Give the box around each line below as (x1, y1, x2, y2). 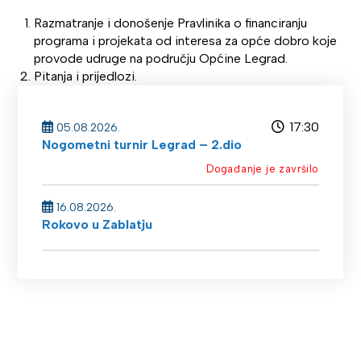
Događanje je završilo (206, 163, 319, 175)
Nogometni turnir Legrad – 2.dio (42, 137, 243, 152)
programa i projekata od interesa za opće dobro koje (34, 33, 338, 48)
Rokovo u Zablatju (42, 217, 153, 232)
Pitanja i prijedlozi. (34, 68, 138, 84)
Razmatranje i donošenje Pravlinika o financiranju (34, 15, 308, 31)
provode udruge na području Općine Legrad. (34, 51, 288, 66)
